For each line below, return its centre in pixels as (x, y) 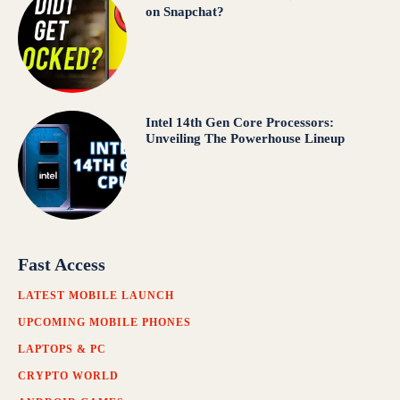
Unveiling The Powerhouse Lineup (245, 139)
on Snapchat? (184, 11)
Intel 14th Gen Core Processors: (239, 123)
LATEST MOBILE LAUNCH (96, 296)
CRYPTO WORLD (68, 376)
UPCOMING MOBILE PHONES (104, 323)
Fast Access (62, 265)
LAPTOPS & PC (62, 350)
